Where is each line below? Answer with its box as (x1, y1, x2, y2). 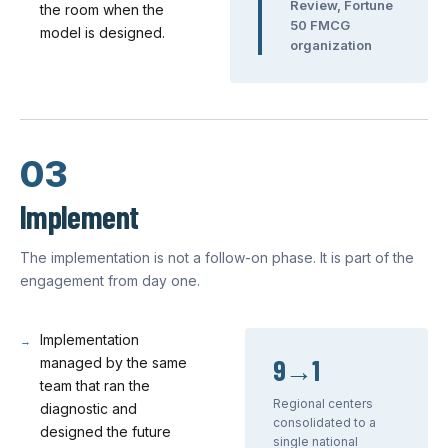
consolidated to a (273, 415, 376, 430)
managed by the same (40, 354, 187, 371)
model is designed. (40, 24, 165, 41)
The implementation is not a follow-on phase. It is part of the (20, 249, 414, 266)
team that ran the (40, 377, 150, 394)
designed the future (40, 423, 171, 440)
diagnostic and (40, 400, 137, 417)
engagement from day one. (20, 272, 200, 289)
